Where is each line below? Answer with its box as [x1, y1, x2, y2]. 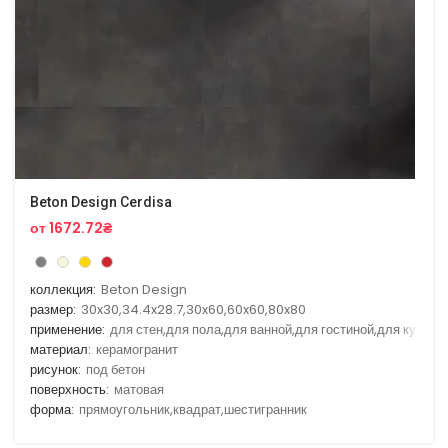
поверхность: [30, 380, 109, 400]
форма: [30, 400, 74, 420]
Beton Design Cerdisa [30, 193, 172, 210]
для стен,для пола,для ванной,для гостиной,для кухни [110, 320, 437, 340]
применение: [30, 320, 105, 340]
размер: [30, 300, 76, 320]
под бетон [86, 360, 145, 380]
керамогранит [96, 340, 178, 360]
